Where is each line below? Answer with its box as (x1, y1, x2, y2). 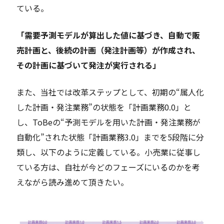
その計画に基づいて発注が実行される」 (16, 59, 161, 71)
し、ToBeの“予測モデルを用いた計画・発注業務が (16, 116, 201, 128)
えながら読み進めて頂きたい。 (16, 176, 129, 188)
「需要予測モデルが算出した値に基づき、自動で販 (16, 29, 200, 41)
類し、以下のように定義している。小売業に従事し (16, 146, 201, 158)
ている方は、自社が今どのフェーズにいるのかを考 (16, 161, 200, 173)
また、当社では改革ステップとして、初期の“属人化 (16, 86, 204, 98)
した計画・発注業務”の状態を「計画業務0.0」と (16, 101, 192, 113)
